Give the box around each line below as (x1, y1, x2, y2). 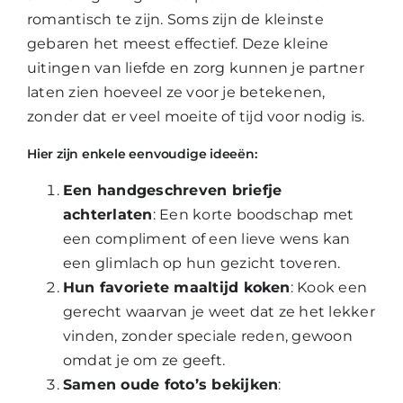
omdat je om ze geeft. (63, 351, 226, 369)
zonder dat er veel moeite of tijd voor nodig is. (27, 108, 365, 126)
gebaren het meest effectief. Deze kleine (27, 35, 329, 53)
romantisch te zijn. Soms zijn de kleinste (27, 11, 324, 29)
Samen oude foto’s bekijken (63, 375, 279, 393)
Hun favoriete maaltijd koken (63, 278, 291, 296)
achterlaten (63, 205, 153, 223)
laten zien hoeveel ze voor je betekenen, (27, 84, 326, 102)
